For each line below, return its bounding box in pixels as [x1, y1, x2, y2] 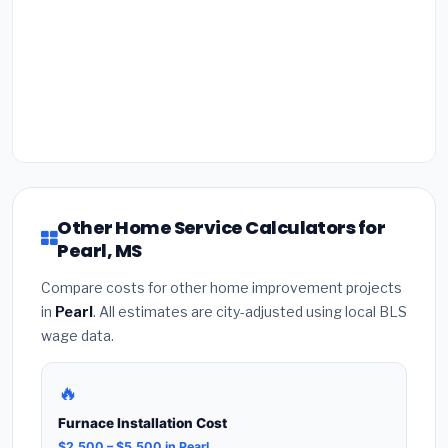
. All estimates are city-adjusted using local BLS [93, 302, 407, 320]
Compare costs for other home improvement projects [41, 278, 402, 296]
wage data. [41, 326, 114, 344]
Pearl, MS [57, 237, 142, 263]
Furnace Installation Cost [58, 415, 227, 432]
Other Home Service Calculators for [57, 214, 386, 240]
